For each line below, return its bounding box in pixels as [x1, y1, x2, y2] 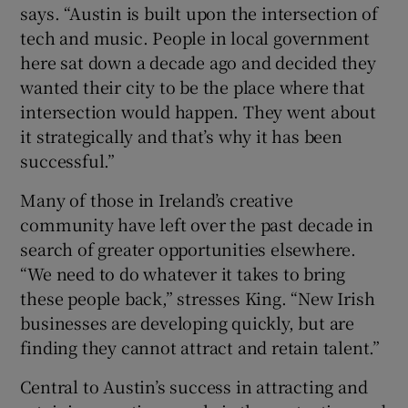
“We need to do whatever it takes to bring [20, 260, 346, 285]
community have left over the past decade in [20, 211, 373, 236]
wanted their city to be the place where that [20, 74, 365, 98]
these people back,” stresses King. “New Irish [20, 285, 375, 310]
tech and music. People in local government [20, 25, 371, 49]
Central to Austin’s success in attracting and [20, 373, 368, 398]
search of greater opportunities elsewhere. [20, 236, 357, 260]
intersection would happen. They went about [20, 98, 377, 123]
